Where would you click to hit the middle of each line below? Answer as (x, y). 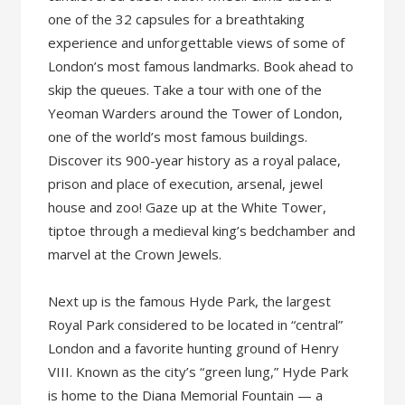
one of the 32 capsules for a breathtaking (177, 19)
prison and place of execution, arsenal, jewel (186, 184)
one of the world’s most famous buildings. (178, 137)
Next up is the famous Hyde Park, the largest (190, 301)
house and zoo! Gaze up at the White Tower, (188, 207)
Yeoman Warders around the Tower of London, (196, 113)
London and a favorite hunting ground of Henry (194, 348)
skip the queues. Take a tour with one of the (185, 89)
